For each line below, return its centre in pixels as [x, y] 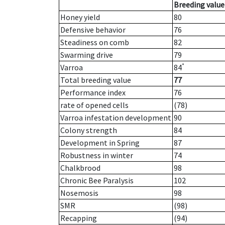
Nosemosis [79, 193]
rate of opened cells [94, 105]
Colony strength [89, 130]
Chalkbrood [80, 168]
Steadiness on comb [95, 42]
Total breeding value [96, 80]
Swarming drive [87, 55]
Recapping [79, 218]
